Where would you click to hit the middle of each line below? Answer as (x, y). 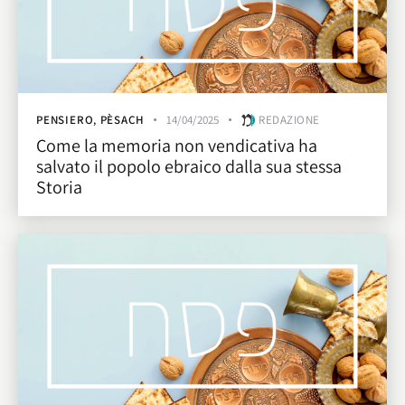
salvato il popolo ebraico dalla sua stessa (189, 166)
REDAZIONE (289, 120)
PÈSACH (122, 120)
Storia (59, 187)
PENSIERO (65, 120)
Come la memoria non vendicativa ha (177, 145)
